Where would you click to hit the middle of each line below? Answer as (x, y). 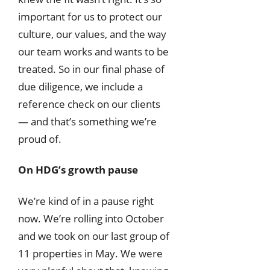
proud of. (40, 139)
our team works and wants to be (93, 51)
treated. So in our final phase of (91, 69)
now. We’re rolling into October (91, 218)
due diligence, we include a (80, 86)
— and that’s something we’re (87, 121)
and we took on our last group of (94, 236)
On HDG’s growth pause (78, 170)
